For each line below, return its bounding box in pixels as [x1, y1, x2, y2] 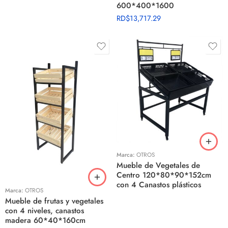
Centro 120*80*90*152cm [117, 169, 211, 181]
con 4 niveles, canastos [5, 205, 84, 216]
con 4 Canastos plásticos [117, 179, 201, 190]
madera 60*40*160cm [5, 214, 85, 226]
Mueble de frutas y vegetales [5, 195, 103, 207]
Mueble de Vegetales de [117, 160, 200, 171]
